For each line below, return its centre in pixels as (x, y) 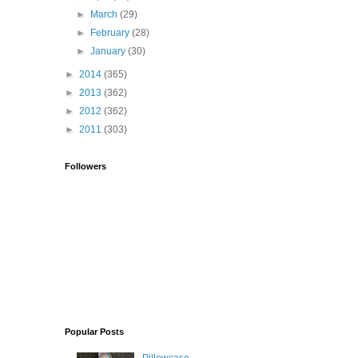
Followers (86, 167)
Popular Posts (94, 332)
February (111, 33)
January (109, 52)
